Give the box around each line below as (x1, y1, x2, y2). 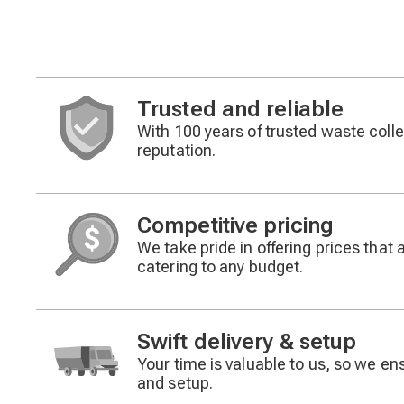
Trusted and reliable (137, 96, 344, 122)
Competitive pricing (137, 212, 334, 238)
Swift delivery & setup (137, 328, 357, 354)
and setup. (137, 372, 213, 392)
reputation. (137, 140, 216, 160)
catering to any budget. (137, 256, 304, 276)
